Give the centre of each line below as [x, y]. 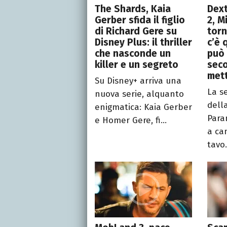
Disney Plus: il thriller [143, 42]
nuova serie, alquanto [139, 94]
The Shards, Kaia [133, 9]
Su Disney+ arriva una [138, 81]
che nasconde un [133, 53]
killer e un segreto [137, 64]
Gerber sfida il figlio [140, 20]
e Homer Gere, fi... [131, 120]
